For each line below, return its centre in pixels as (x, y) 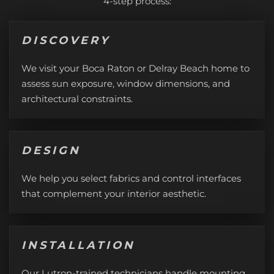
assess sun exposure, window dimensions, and (126, 83)
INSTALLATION (78, 245)
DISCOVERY (66, 40)
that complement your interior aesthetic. (114, 194)
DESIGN (51, 150)
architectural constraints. (77, 99)
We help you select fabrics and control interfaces (131, 178)
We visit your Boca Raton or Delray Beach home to (135, 68)
